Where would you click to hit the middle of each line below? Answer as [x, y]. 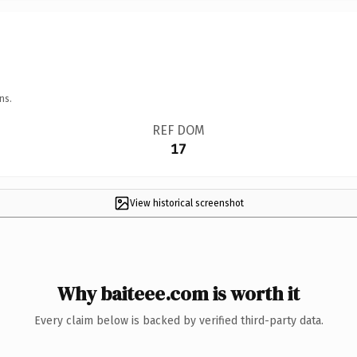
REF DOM [178, 130]
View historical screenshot [186, 203]
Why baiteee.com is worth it [178, 293]
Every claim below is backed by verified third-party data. [178, 320]
